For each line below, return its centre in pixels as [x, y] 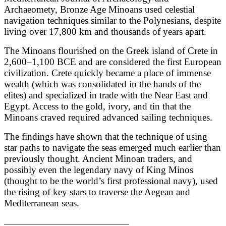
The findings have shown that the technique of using [106, 136]
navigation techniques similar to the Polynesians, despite [112, 20]
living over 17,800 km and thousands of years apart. [105, 31]
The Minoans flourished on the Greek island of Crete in [111, 50]
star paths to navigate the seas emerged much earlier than [112, 147]
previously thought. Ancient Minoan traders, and [98, 158]
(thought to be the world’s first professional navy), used [111, 181]
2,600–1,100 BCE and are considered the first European [113, 62]
